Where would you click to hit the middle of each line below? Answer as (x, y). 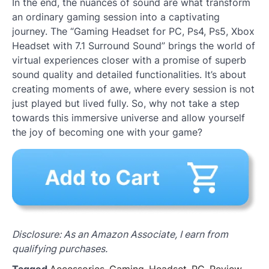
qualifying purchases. (60, 248)
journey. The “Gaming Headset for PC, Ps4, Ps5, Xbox (133, 32)
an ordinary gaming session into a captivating (116, 17)
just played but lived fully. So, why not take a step (126, 104)
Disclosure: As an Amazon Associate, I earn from (120, 234)
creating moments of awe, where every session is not (133, 89)
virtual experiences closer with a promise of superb (129, 60)
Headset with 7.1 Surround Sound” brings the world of (134, 46)
